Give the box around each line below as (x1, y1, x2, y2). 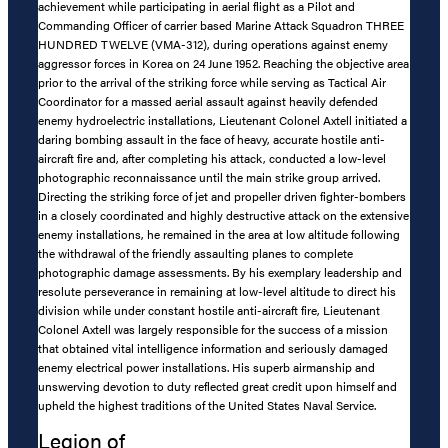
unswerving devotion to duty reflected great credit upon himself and (38, 377, 397, 396)
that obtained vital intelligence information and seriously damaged (38, 339, 388, 358)
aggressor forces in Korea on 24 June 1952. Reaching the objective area (38, 54, 409, 73)
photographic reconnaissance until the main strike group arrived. (38, 168, 380, 187)
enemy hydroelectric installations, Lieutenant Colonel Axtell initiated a (38, 111, 407, 130)
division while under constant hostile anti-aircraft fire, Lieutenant (38, 301, 380, 320)
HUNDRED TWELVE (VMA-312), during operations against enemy (38, 35, 388, 54)
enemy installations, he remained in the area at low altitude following (38, 225, 400, 244)
